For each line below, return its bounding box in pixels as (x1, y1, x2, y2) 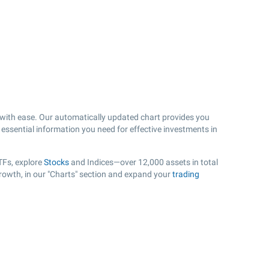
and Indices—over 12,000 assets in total (69, 157, 218, 167)
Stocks (44, 157, 69, 167)
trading (172, 169, 199, 179)
